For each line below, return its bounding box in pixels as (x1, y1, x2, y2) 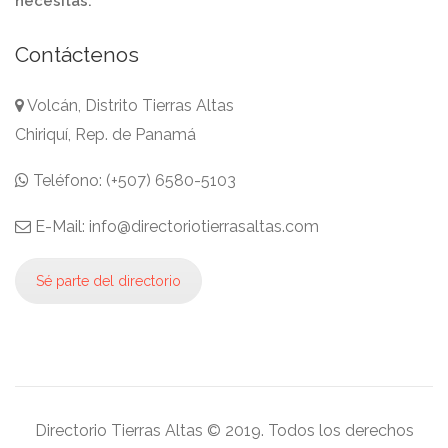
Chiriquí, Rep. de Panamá (15, 124, 196, 144)
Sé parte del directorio (36, 272, 181, 289)
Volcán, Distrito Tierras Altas (24, 95, 234, 115)
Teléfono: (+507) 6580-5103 (29, 170, 236, 190)
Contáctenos (15, 41, 139, 67)
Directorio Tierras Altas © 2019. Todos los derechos (34, 421, 414, 441)
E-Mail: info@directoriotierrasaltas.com (31, 216, 319, 236)
